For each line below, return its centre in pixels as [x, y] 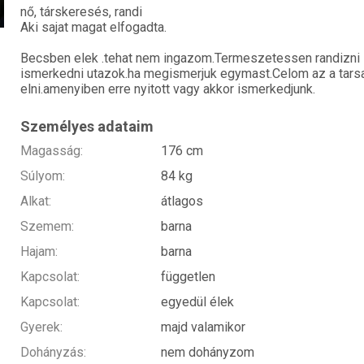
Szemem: [47, 227]
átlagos [182, 201]
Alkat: [36, 201]
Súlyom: [43, 176]
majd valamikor [203, 327]
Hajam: [39, 252]
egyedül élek [197, 302]
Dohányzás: [53, 353]
